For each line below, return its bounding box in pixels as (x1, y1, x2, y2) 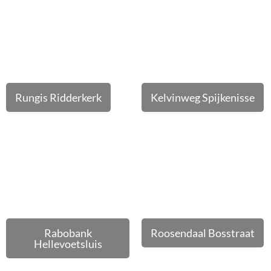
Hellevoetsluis (33, 237, 102, 250)
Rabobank (44, 226, 92, 240)
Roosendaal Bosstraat (151, 226, 255, 240)
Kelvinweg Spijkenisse (151, 91, 255, 104)
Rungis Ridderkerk (15, 91, 102, 104)
